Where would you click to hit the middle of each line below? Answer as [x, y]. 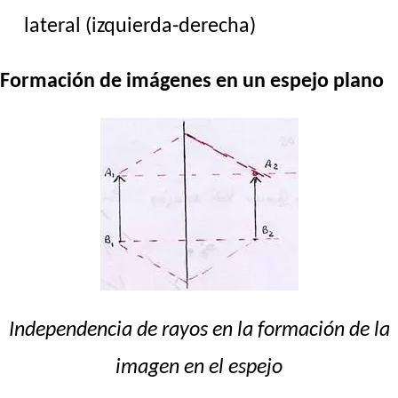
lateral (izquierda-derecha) [140, 26]
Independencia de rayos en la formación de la [199, 330]
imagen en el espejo [199, 367]
